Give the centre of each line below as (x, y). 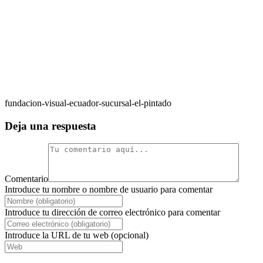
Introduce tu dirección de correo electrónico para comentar (112, 213)
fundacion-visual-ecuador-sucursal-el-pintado (88, 103)
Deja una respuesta (50, 126)
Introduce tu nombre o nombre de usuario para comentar (109, 190)
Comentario (26, 179)
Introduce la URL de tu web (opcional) (77, 235)
